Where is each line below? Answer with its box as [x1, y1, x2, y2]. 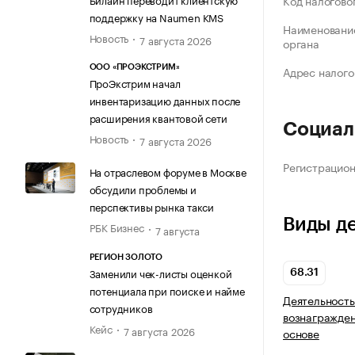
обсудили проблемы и [89, 181, 197, 197]
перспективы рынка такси [89, 198, 214, 215]
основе [283, 324, 319, 342]
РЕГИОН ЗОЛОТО [89, 252, 162, 261]
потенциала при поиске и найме [89, 281, 245, 298]
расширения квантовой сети [89, 109, 227, 126]
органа [283, 34, 319, 52]
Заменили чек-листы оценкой [89, 264, 232, 281]
